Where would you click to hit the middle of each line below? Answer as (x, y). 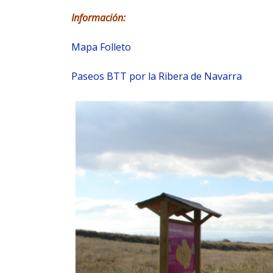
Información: (100, 17)
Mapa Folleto (101, 47)
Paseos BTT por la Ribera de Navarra (157, 76)
